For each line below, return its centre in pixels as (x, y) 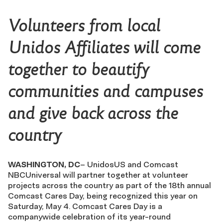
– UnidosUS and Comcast (129, 164)
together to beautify (78, 69)
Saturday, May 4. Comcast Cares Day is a (85, 206)
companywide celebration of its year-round (89, 217)
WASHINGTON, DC (44, 164)
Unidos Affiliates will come (104, 48)
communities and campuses (106, 91)
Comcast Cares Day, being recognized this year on (103, 196)
